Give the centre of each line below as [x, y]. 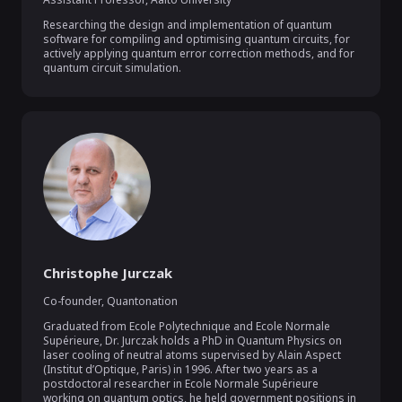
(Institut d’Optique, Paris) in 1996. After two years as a [180, 369]
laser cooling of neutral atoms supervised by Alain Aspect [192, 355]
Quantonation [142, 301]
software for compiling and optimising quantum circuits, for [197, 39]
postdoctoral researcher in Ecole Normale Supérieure [181, 384]
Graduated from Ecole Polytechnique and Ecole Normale [187, 326]
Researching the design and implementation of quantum [188, 25]
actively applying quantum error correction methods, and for [199, 53]
